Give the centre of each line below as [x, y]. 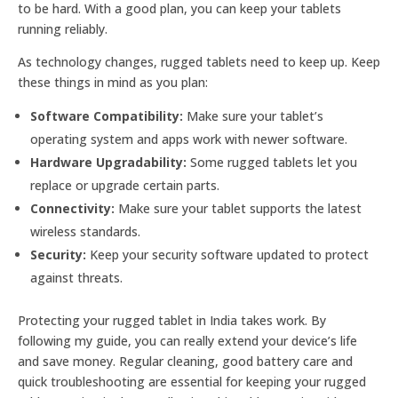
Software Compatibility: [107, 116]
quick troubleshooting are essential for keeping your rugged [192, 382]
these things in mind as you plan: [113, 82]
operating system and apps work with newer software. [189, 139]
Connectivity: [72, 208]
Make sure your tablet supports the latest [238, 208]
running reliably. [63, 29]
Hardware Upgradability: [108, 162]
